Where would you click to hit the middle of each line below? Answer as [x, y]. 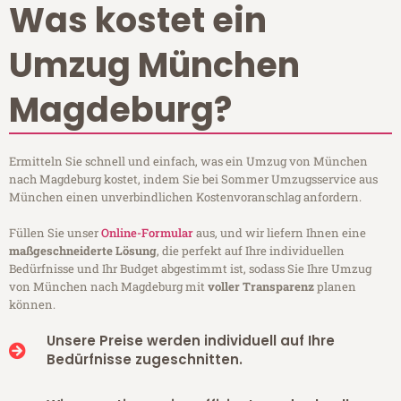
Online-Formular [147, 233]
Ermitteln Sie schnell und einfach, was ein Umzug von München [188, 162]
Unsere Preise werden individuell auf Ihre [190, 341]
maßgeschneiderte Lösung [83, 251]
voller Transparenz [261, 287]
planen [335, 287]
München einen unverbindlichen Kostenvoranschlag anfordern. [185, 197]
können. [32, 305]
